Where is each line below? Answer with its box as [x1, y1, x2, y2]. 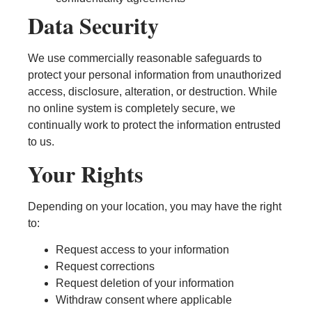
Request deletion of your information [56, 277, 234, 290]
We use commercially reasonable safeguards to [28, 52, 262, 65]
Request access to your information [56, 244, 229, 256]
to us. [28, 136, 54, 148]
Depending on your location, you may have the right [28, 200, 281, 212]
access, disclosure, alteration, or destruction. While [28, 86, 277, 98]
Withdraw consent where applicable [56, 294, 232, 306]
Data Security [28, 9, 159, 42]
